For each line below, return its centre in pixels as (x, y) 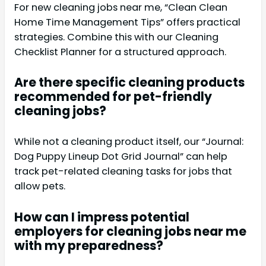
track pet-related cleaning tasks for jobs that (123, 172)
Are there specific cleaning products (129, 83)
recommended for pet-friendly (113, 97)
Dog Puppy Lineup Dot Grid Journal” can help (121, 157)
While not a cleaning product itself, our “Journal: (129, 142)
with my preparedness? (89, 245)
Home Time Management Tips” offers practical (127, 22)
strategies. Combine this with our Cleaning (116, 37)
